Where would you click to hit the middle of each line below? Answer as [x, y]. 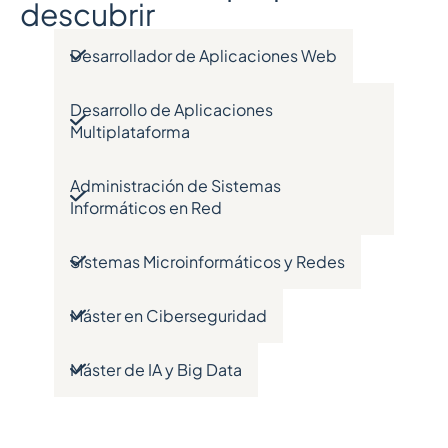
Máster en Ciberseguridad [168, 316]
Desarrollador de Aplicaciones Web [203, 56]
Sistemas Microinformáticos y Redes [207, 262]
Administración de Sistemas [175, 186]
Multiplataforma [130, 132]
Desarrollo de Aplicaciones [171, 110]
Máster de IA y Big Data [156, 370]
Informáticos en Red [146, 208]
